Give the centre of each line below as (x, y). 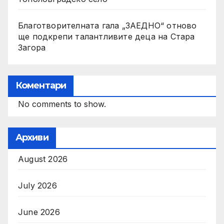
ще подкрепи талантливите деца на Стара (106, 37)
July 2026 (37, 186)
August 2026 (43, 159)
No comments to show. (62, 104)
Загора (32, 48)
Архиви (32, 138)
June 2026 (39, 212)
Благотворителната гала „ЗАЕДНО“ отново (107, 26)
